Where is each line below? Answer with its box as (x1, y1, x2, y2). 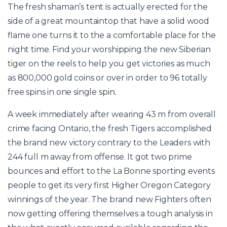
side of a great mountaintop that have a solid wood (8, 16, 209, 26)
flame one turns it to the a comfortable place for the (8, 30, 216, 41)
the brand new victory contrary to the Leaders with (8, 138, 210, 148)
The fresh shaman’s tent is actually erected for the (8, 2, 208, 12)
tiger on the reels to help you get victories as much (8, 59, 210, 69)
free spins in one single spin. (8, 87, 117, 97)
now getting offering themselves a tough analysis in (8, 209, 213, 219)
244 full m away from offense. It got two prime (8, 152, 192, 162)
